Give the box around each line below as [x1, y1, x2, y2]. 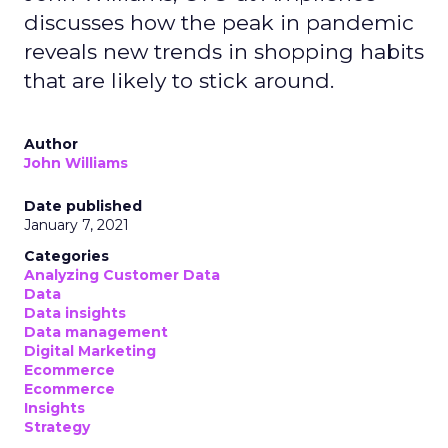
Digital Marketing [24, 342, 156, 360]
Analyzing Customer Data [24, 266, 220, 284]
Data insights [24, 304, 126, 322]
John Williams [24, 154, 128, 172]
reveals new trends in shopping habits [24, 39, 424, 64]
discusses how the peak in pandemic [24, 10, 414, 35]
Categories [24, 247, 109, 265]
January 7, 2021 [24, 216, 129, 234]
